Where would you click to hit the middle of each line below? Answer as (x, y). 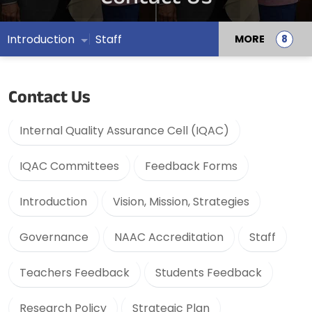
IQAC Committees (69, 166)
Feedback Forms (191, 166)
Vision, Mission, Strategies (181, 202)
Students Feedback (209, 273)
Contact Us (49, 100)
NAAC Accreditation (169, 237)
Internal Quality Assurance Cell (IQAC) (124, 131)
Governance (54, 237)
